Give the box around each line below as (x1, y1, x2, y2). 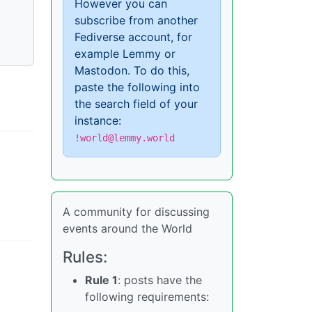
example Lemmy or (75, 46, 175, 61)
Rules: (63, 247, 107, 266)
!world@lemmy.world (75, 132, 175, 143)
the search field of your (75, 96, 198, 111)
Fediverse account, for (75, 29, 192, 44)
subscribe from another (75, 13, 198, 27)
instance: (75, 113, 121, 127)
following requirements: (85, 289, 209, 304)
